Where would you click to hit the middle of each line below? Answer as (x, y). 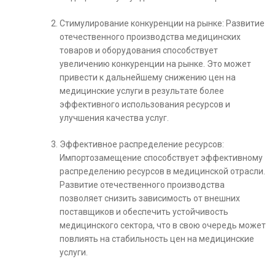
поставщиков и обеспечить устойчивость (144, 212)
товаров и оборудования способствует (139, 50)
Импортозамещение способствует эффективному (161, 158)
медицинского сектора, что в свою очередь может (163, 225)
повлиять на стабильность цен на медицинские (157, 239)
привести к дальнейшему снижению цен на (148, 77)
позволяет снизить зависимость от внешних (150, 198)
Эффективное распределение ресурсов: (142, 144)
